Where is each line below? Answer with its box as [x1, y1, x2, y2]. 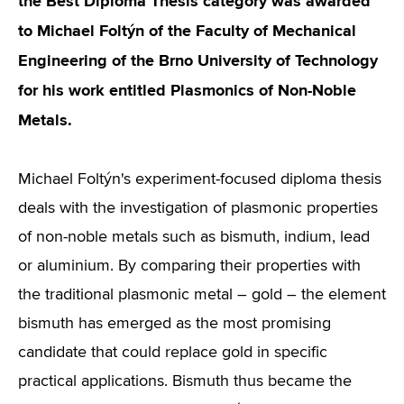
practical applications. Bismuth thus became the [18, 373, 352, 390]
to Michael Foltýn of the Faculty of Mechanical [18, 21, 356, 41]
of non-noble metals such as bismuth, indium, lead [18, 229, 370, 245]
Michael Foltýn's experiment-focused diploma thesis [18, 171, 381, 188]
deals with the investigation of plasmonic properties [18, 200, 378, 216]
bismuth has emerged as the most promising [18, 316, 331, 332]
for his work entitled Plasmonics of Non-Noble [18, 80, 356, 100]
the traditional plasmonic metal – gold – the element [18, 287, 386, 303]
